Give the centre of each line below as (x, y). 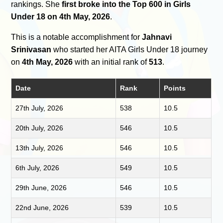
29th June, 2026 (41, 187)
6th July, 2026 (38, 167)
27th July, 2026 (40, 108)
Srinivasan (31, 49)
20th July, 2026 (40, 128)
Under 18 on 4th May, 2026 (61, 16)
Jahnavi (157, 37)
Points (175, 88)
